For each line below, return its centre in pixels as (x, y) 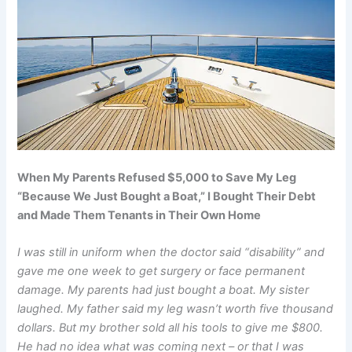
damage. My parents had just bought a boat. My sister (163, 290)
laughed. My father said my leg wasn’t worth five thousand (176, 309)
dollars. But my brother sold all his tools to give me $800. (170, 328)
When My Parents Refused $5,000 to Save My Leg (157, 177)
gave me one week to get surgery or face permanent (161, 271)
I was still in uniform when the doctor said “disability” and (171, 253)
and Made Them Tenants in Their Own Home (139, 215)
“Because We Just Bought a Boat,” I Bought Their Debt (167, 196)
